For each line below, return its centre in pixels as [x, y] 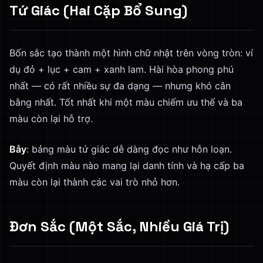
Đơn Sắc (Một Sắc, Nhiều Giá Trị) [119, 226]
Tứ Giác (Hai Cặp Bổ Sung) [98, 10]
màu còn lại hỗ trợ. [51, 119]
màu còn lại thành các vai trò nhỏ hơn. [95, 182]
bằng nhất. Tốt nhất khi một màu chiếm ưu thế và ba [126, 102]
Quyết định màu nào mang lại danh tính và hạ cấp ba [127, 166]
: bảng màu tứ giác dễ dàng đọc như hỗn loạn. [129, 149]
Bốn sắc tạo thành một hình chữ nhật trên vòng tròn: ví [131, 53]
